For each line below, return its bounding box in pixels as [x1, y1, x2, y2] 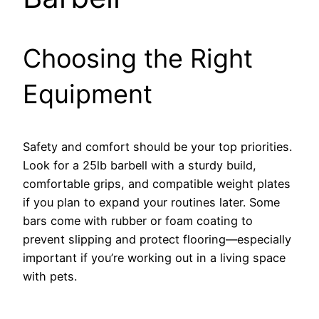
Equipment [23, 78, 152, 110]
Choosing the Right [23, 42, 253, 74]
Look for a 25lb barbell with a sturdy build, [23, 157, 256, 172]
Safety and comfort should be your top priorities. [23, 139, 292, 154]
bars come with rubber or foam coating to [23, 213, 253, 228]
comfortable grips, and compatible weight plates [23, 176, 291, 191]
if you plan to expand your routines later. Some [23, 194, 280, 209]
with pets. [23, 268, 77, 283]
